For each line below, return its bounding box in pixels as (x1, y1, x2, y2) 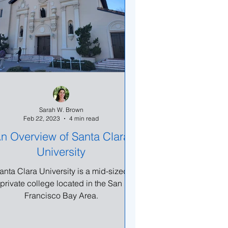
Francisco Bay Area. (24, 190, 98, 201)
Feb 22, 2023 (23, 115, 60, 122)
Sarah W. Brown (39, 106, 83, 113)
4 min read (69, 115, 99, 122)
